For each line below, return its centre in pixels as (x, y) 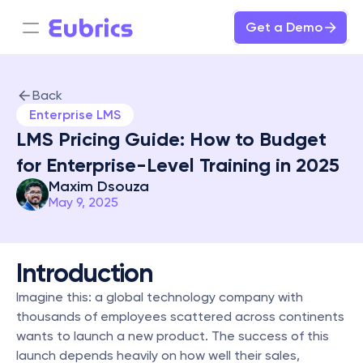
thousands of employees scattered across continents (180, 316)
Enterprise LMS (75, 115)
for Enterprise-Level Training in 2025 (178, 165)
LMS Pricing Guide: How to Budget (171, 139)
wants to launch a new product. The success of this (173, 336)
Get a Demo (284, 27)
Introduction (85, 273)
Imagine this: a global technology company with (160, 297)
